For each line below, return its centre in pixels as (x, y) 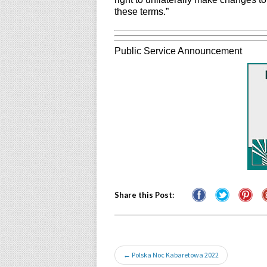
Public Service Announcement (179, 51)
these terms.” (142, 12)
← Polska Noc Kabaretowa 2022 (171, 254)
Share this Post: (144, 195)
